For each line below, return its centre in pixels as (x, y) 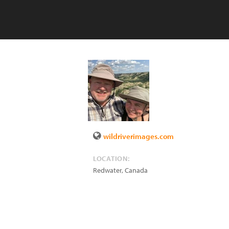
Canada (136, 170)
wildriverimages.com (139, 136)
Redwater (107, 170)
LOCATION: (111, 158)
